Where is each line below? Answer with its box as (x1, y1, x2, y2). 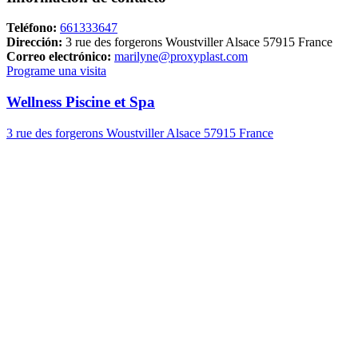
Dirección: (6, 35, 62, 50)
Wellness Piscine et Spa (6, 93, 155, 111)
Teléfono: (6, 21, 57, 35)
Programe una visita (6, 64, 106, 78)
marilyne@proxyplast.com (114, 50, 248, 64)
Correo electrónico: (6, 50, 111, 64)
